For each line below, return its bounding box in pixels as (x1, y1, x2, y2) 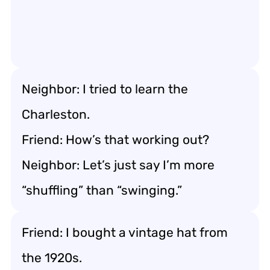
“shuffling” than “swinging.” (22, 182, 182, 198)
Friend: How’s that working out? (22, 131, 209, 147)
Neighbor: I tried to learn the (22, 81, 188, 96)
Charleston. (22, 106, 90, 122)
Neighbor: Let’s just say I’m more (22, 157, 215, 172)
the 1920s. (22, 250, 82, 265)
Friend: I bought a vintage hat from (22, 224, 228, 240)
